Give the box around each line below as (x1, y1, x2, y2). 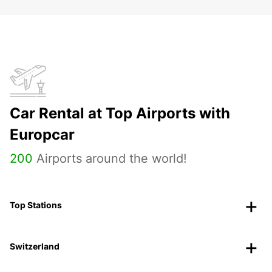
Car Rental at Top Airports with (10, 104, 230, 123)
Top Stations (10, 200, 62, 211)
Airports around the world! (33, 151, 187, 166)
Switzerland (10, 241, 59, 252)
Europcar (10, 126, 75, 144)
